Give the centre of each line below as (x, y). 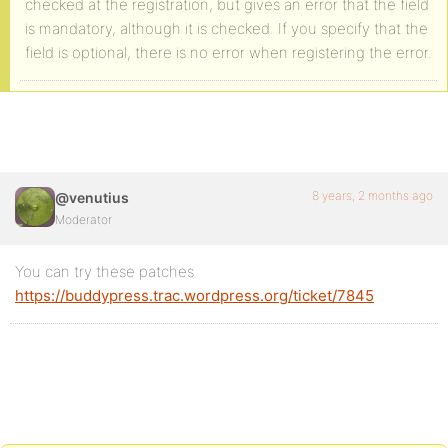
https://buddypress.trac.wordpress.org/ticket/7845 (194, 295)
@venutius (92, 197)
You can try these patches (104, 271)
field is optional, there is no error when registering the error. (228, 52)
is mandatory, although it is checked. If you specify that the (226, 28)
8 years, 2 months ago (372, 195)
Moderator (83, 219)
